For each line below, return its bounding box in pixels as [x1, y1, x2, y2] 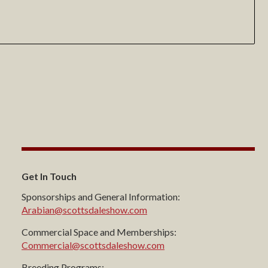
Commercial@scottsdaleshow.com [22, 239, 165, 251]
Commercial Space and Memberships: [22, 226, 176, 238]
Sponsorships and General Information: [22, 191, 180, 203]
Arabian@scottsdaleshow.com [22, 204, 147, 216]
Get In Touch [22, 170, 77, 182]
